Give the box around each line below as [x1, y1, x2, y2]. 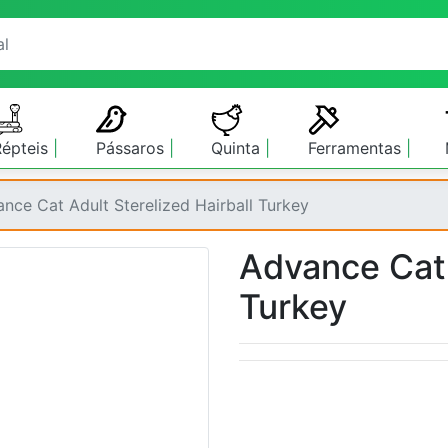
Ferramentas [307, 138, 406, 158]
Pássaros [96, 138, 170, 158]
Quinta [210, 138, 265, 158]
